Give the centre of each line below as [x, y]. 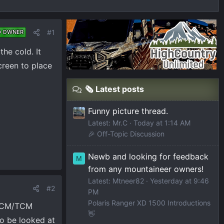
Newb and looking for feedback [148, 157]
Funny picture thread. [128, 111]
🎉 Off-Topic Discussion [126, 134]
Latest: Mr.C [108, 123]
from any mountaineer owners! [146, 169]
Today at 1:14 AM [162, 123]
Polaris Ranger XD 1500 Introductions [149, 203]
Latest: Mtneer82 [116, 181]
